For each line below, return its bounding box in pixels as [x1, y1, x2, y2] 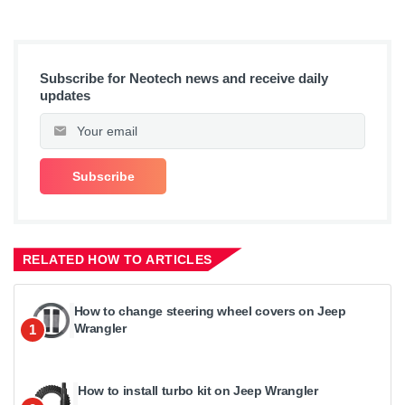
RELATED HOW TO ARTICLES [23, 252, 212, 268]
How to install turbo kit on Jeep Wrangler [78, 383, 318, 399]
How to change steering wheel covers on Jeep [73, 304, 346, 319]
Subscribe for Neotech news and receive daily [40, 71, 328, 87]
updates [40, 88, 90, 104]
